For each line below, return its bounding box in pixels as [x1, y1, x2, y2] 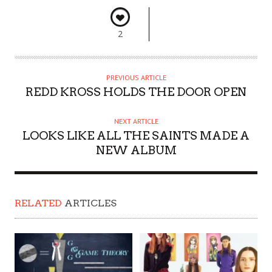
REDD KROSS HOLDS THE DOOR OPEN [25, 85, 246, 100]
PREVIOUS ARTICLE [106, 73, 166, 83]
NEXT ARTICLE [114, 117, 158, 126]
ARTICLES [62, 197, 117, 209]
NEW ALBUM [95, 143, 177, 158]
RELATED [15, 197, 62, 209]
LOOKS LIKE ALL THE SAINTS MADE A [22, 129, 250, 143]
